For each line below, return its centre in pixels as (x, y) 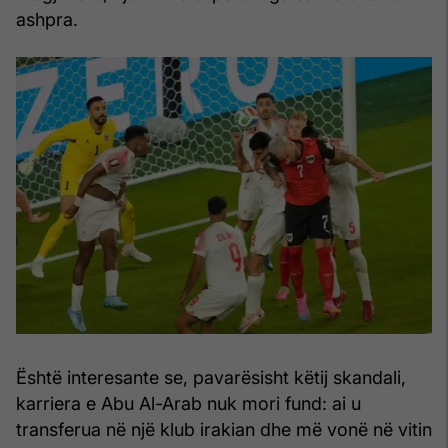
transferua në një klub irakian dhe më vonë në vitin (224, 429)
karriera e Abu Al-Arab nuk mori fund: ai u (188, 403)
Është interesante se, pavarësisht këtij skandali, (211, 377)
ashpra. (47, 19)
